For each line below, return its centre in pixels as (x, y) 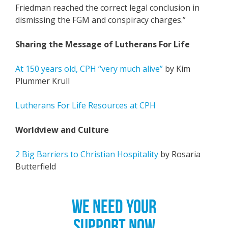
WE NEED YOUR (114, 207)
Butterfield (36, 166)
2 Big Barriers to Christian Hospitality (87, 154)
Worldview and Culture (62, 130)
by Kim (177, 69)
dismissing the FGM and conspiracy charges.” (101, 20)
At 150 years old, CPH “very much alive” (89, 69)
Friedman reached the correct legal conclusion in (107, 8)
